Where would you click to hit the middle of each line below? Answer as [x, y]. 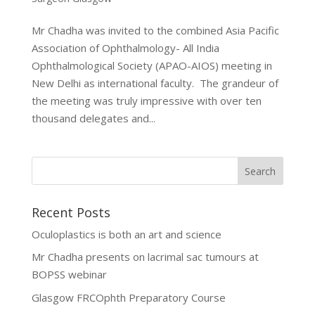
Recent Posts [71, 212]
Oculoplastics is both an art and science [126, 234]
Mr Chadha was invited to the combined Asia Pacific [155, 30]
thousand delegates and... [93, 118]
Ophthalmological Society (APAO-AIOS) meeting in [152, 65]
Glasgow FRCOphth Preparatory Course [128, 297]
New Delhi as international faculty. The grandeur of [155, 83]
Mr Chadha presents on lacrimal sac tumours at [145, 257]
